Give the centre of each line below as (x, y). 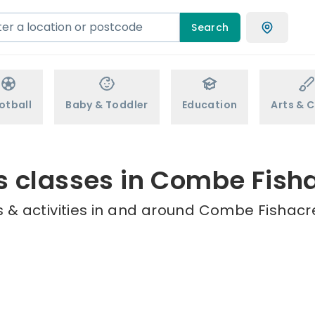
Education (210, 105)
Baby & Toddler (107, 105)
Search (210, 27)
